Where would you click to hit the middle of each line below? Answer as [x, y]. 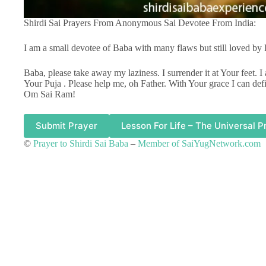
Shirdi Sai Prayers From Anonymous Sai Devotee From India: [140, 23]
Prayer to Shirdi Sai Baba [81, 143]
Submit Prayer [66, 126]
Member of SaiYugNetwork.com [199, 143]
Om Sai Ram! [50, 94]
